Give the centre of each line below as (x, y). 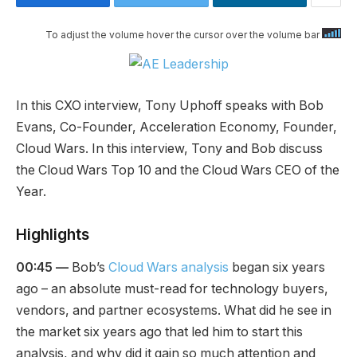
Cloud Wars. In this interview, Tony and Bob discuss (169, 148)
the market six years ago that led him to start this (159, 332)
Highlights (53, 234)
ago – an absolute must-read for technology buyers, (172, 289)
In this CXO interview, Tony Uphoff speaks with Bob (170, 105)
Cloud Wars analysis (169, 268)
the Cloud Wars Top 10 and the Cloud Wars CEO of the (178, 170)
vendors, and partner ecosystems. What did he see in (174, 311)
